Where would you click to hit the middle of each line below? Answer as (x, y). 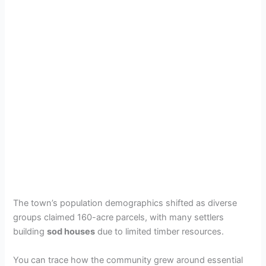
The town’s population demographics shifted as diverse (125, 203)
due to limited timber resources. (160, 232)
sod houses (71, 232)
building (30, 232)
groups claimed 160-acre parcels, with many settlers (119, 218)
